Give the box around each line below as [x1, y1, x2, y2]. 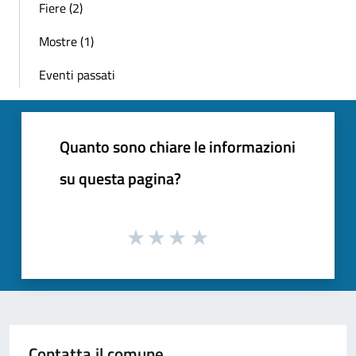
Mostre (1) [39, 32, 94, 52]
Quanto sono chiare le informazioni [60, 134, 296, 160]
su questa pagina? [60, 166, 181, 192]
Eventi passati [39, 65, 115, 85]
